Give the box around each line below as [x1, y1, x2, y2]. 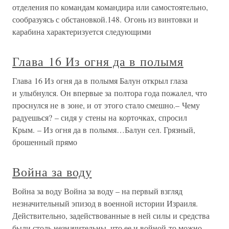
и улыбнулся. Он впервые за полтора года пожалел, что [12, 87, 207, 99]
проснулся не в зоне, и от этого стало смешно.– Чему [12, 100, 200, 111]
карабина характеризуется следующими [12, 26, 151, 37]
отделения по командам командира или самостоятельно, [12, 2, 208, 13]
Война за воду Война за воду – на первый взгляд [12, 186, 182, 197]
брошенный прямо [12, 136, 77, 148]
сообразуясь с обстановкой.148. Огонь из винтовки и [12, 14, 198, 25]
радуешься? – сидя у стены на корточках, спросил [12, 112, 187, 123]
